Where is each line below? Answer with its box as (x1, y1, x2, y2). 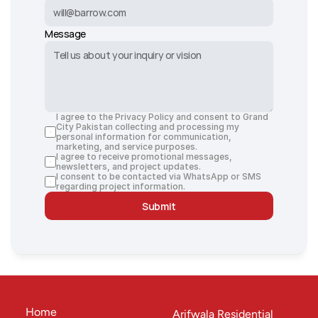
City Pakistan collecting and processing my (56, 121, 239, 132)
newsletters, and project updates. (56, 161, 201, 172)
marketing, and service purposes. (56, 141, 197, 152)
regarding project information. (56, 181, 185, 192)
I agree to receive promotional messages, (56, 151, 232, 162)
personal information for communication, (56, 131, 231, 142)
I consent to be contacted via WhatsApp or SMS (56, 171, 261, 182)
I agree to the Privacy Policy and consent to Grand (56, 111, 268, 122)
